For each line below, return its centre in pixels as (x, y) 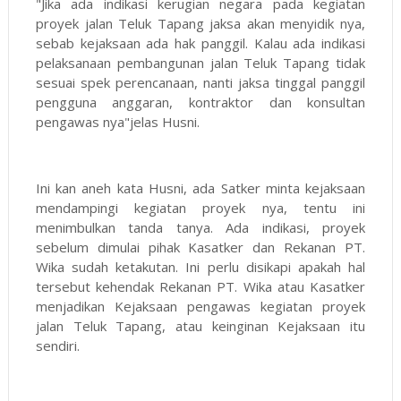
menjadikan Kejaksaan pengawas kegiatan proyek (200, 307)
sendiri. (57, 346)
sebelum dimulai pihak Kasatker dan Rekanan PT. (200, 247)
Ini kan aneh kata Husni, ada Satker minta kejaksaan (200, 188)
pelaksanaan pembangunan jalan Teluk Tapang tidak (200, 63)
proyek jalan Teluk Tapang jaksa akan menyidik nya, (200, 24)
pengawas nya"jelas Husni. (119, 122)
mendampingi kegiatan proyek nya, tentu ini (200, 208)
